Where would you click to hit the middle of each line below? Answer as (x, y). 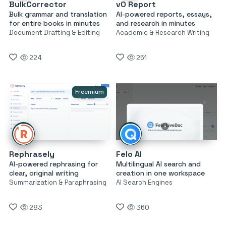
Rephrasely (32, 154)
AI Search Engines (144, 182)
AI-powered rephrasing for (53, 164)
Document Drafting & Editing (54, 33)
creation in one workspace (160, 173)
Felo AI (129, 154)
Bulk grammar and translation (58, 14)
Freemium (89, 92)
